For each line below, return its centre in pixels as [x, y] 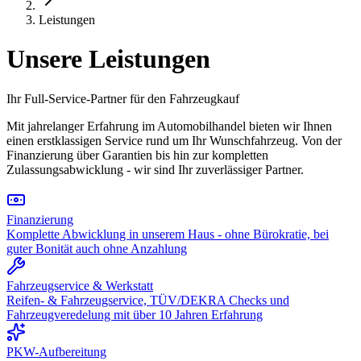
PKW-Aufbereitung [56, 351]
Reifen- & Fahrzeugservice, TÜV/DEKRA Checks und [148, 300]
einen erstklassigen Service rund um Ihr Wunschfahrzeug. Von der [174, 140]
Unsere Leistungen [108, 59]
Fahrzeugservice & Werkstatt [80, 285]
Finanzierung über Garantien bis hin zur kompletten [137, 155]
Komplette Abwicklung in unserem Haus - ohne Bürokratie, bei [168, 234]
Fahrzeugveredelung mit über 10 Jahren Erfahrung [135, 314]
